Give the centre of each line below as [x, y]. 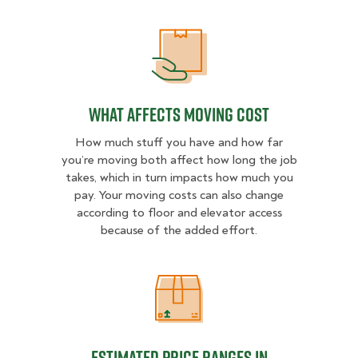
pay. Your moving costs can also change [179, 195]
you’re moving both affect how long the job [179, 160]
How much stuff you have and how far [179, 143]
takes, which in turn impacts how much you [179, 178]
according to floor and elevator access [179, 213]
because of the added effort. [179, 231]
